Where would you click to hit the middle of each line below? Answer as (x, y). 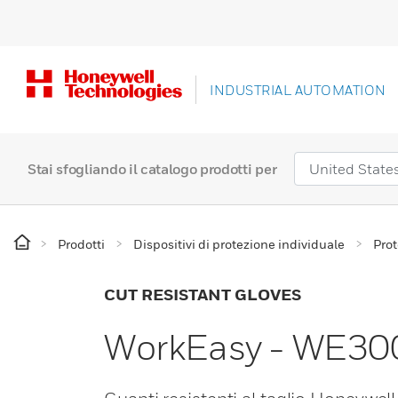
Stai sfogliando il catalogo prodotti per (152, 169)
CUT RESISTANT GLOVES (203, 295)
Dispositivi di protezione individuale (239, 244)
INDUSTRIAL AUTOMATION (298, 90)
